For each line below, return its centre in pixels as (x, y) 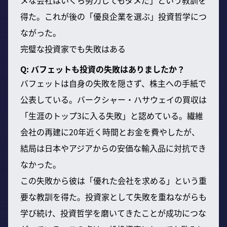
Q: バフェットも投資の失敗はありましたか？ (103, 69)
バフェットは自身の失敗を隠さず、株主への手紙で (113, 83)
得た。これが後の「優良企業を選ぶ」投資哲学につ (113, 16)
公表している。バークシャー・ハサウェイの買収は (113, 99)
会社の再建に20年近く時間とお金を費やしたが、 (110, 131)
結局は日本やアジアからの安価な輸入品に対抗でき (113, 148)
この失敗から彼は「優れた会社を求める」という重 (113, 180)
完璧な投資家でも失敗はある (73, 48)
